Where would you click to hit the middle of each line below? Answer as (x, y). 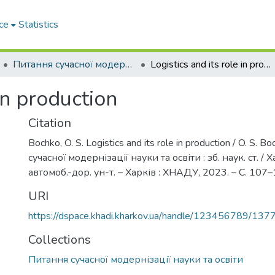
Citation (50, 123)
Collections (60, 240)
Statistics (39, 25)
